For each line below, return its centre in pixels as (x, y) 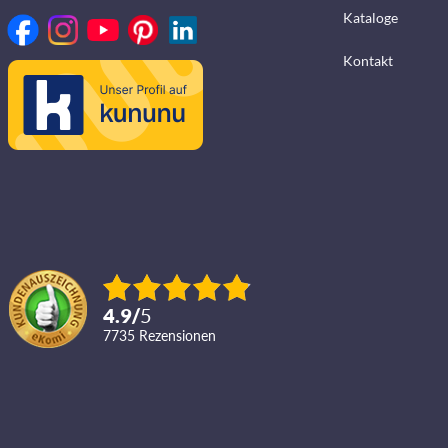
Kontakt (367, 61)
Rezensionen (182, 336)
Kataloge (370, 18)
